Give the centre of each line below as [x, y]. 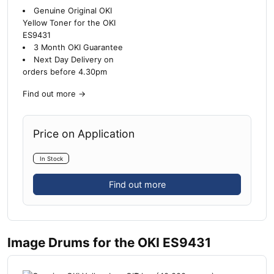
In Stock [51, 158]
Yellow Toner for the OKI [69, 23]
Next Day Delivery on [73, 59]
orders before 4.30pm [65, 72]
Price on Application [84, 133]
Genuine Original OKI [72, 10]
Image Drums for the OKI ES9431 [109, 242]
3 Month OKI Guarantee [78, 47]
